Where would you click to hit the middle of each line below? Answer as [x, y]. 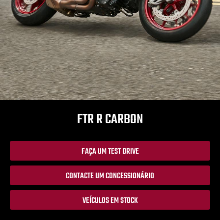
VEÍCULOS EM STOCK [110, 201]
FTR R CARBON [110, 120]
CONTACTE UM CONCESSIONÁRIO [110, 176]
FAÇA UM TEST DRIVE [110, 151]
